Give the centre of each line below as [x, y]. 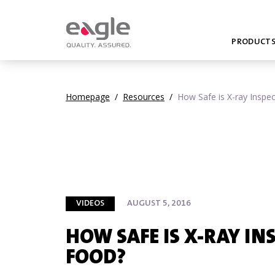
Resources [144, 97]
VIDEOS [90, 204]
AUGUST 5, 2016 [159, 204]
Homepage [88, 97]
